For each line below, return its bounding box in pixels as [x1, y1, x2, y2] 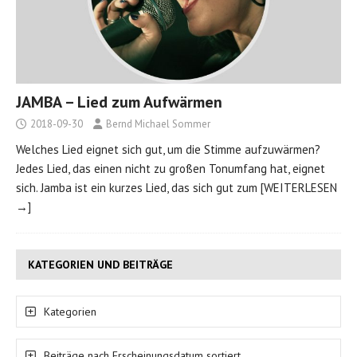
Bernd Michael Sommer [106, 116, 210, 131]
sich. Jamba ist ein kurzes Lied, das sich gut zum [16, 179, 261, 195]
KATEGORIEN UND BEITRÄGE [28, 257, 173, 272]
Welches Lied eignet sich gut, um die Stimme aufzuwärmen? [16, 141, 320, 157]
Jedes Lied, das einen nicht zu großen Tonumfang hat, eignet [16, 160, 325, 176]
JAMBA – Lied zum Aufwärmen [16, 91, 222, 112]
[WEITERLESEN [261, 179, 337, 195]
